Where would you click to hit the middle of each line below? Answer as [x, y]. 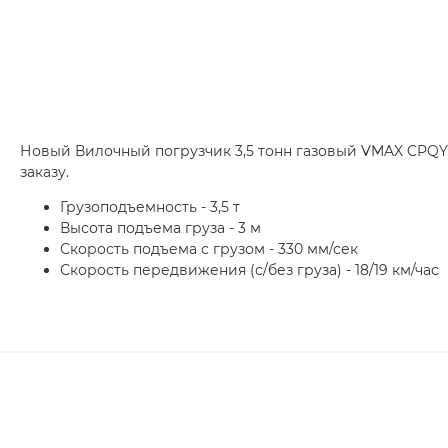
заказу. [44, 172]
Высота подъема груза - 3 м [160, 228]
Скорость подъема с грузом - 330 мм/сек [209, 249]
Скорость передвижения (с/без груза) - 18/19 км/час [250, 270]
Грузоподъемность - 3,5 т [150, 207]
